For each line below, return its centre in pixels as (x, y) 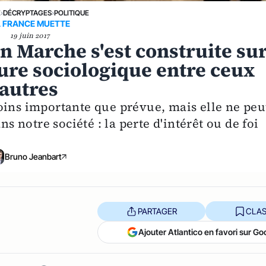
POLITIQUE (72, 12)
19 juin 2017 (30, 35)
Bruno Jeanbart (34, 156)
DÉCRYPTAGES (28, 12)
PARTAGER (157, 211)
